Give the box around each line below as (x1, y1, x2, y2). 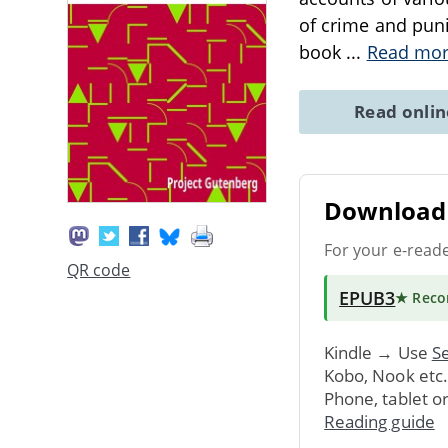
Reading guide (324, 409, 435, 433)
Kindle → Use (324, 340, 432, 364)
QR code (67, 259, 131, 282)
